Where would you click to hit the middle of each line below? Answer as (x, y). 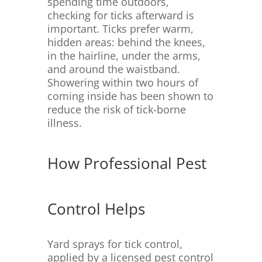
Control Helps (96, 209)
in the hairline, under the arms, (124, 56)
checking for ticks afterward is (120, 15)
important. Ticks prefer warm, (120, 29)
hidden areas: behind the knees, (126, 42)
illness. (64, 123)
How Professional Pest (127, 163)
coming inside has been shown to (130, 96)
